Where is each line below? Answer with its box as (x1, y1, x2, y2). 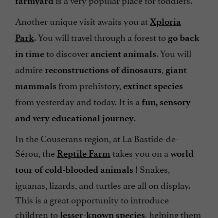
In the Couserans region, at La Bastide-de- (15, 130, 179, 145)
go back (168, 32, 200, 43)
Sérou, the (15, 145, 57, 159)
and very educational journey (15, 112, 134, 124)
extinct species (123, 80, 183, 91)
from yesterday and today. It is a (15, 93, 142, 108)
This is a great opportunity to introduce (15, 192, 169, 206)
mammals (15, 80, 56, 91)
